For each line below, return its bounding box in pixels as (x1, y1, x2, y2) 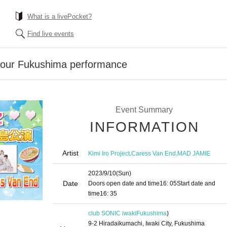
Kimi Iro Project (88, 149, 130, 157)
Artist (62, 149, 79, 157)
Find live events (27, 30, 74, 37)
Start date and (177, 180, 215, 187)
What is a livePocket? (27, 13, 92, 20)
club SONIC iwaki (88, 210, 136, 217)
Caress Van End (131, 149, 176, 157)
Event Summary (115, 105, 173, 114)
